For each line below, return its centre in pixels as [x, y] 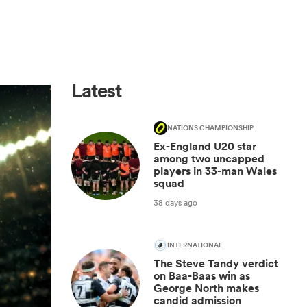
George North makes [206, 288]
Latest [97, 90]
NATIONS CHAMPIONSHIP [210, 128]
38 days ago [175, 202]
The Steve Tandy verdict [216, 263]
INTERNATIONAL [195, 245]
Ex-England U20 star [205, 146]
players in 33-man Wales [215, 171]
